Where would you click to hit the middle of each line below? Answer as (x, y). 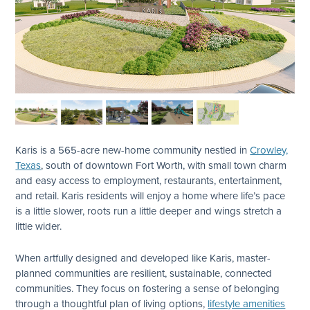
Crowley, (269, 149)
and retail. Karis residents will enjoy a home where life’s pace (151, 195)
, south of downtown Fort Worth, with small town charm (164, 165)
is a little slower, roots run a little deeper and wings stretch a (149, 210)
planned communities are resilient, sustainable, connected (144, 273)
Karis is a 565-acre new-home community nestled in (133, 149)
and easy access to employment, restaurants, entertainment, (149, 180)
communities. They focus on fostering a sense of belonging (148, 288)
